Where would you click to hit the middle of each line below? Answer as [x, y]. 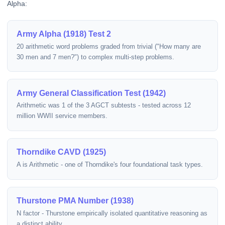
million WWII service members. [62, 116]
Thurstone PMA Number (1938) [75, 200]
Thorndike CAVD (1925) [61, 152]
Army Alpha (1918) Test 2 [64, 34]
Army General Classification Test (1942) [91, 93]
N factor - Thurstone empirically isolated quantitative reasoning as [112, 213]
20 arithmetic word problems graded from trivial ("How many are [108, 46]
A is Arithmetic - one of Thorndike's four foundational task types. [109, 165]
